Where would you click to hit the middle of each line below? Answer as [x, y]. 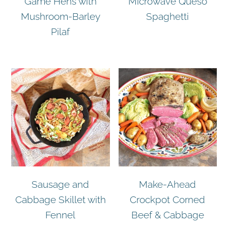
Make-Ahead [168, 184]
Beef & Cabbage [167, 215]
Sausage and [61, 184]
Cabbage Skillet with [60, 199]
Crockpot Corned [168, 199]
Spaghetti [168, 16]
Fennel [61, 215]
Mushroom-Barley [60, 16]
